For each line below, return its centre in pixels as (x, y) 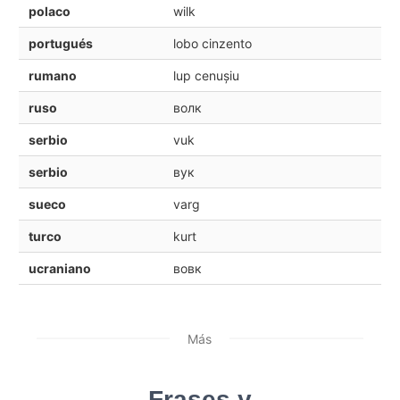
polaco (49, 11)
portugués (60, 43)
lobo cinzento (212, 43)
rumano (52, 75)
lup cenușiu (206, 75)
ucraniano (59, 268)
